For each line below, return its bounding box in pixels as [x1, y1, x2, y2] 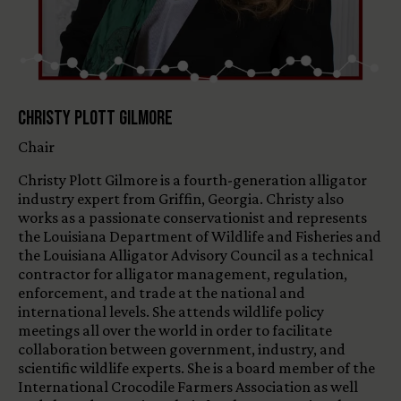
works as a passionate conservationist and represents [18, 209, 367, 227]
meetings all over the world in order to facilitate [18, 321, 332, 340]
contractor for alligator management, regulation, [18, 265, 347, 284]
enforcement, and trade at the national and [18, 284, 305, 303]
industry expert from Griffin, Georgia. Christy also [18, 190, 344, 209]
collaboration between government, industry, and [18, 340, 346, 359]
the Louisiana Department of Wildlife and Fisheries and [18, 227, 381, 246]
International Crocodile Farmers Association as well [18, 378, 358, 397]
